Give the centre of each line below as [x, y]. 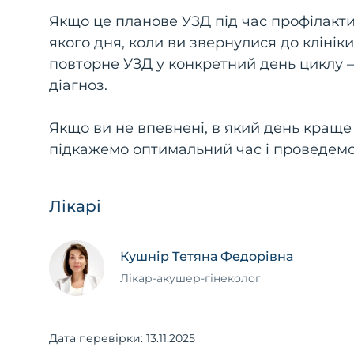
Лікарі [75, 206]
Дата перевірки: [98, 338]
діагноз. [78, 85]
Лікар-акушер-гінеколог [190, 279]
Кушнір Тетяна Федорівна [207, 257]
